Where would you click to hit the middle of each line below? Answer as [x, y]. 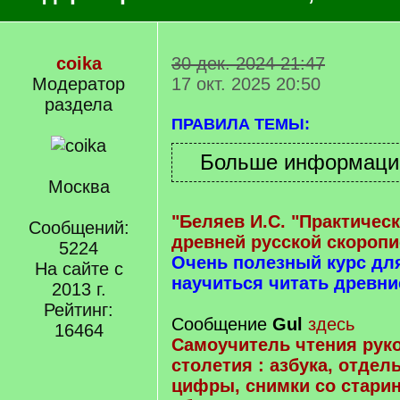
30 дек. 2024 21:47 [248, 63]
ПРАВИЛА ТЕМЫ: [241, 124]
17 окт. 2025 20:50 [246, 84]
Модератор [79, 84]
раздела [79, 104]
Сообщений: [79, 228]
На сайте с [79, 269]
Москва [79, 187]
